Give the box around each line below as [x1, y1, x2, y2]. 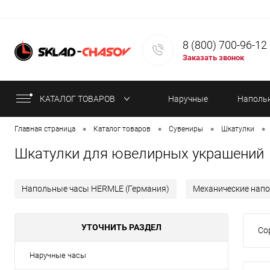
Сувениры [169, 125, 203, 134]
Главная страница [14, 125, 75, 134]
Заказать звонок [183, 53, 244, 63]
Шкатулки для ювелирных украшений [14, 145, 264, 163]
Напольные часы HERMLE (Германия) [22, 184, 169, 194]
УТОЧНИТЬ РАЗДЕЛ [81, 222, 162, 233]
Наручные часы [30, 251, 86, 260]
